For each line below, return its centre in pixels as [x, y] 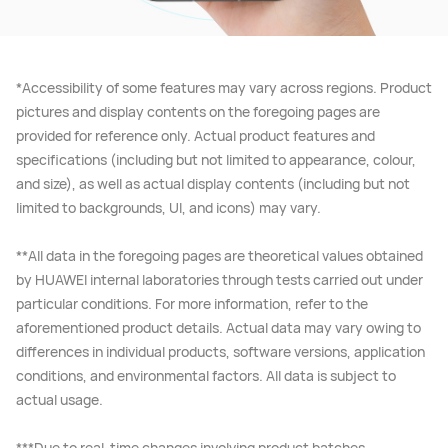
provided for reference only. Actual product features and [195, 136]
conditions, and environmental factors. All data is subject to [206, 376]
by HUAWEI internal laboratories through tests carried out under [219, 280]
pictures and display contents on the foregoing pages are [198, 112]
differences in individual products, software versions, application [220, 352]
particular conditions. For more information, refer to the [192, 304]
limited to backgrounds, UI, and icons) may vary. [168, 208]
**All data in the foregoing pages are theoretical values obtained [219, 256]
